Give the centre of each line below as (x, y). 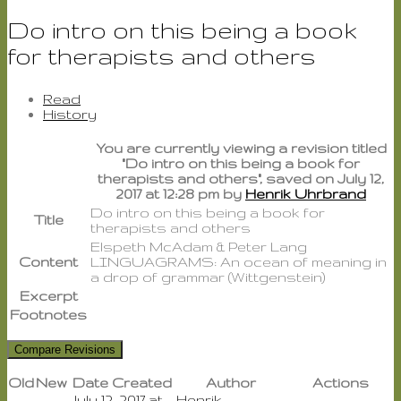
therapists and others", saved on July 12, (241, 178)
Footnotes (48, 314)
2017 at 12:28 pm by (180, 193)
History (70, 114)
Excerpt (48, 295)
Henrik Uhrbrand (306, 193)
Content (48, 261)
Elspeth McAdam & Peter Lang (199, 246)
